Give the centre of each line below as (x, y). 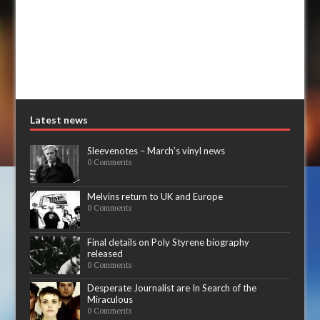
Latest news (59, 120)
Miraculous (110, 300)
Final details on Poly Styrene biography (169, 242)
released (105, 254)
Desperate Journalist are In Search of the (172, 288)
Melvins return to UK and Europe (155, 197)
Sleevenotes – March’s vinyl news (156, 151)
